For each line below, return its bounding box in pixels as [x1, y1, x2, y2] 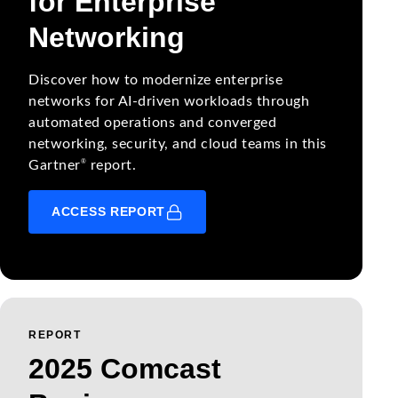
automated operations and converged [28, 115, 276, 130]
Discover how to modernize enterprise [28, 73, 283, 87]
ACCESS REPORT [52, 204, 166, 219]
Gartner [28, 158, 81, 172]
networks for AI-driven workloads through [28, 94, 309, 108]
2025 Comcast [28, 352, 221, 385]
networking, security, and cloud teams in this [28, 137, 327, 151]
